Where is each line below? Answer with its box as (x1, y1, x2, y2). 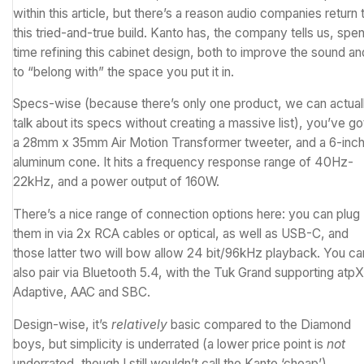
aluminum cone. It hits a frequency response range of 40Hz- (13, 154, 353, 171)
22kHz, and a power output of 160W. (13, 174, 219, 190)
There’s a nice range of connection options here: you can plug (13, 206, 360, 223)
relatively (111, 316, 167, 332)
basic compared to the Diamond (167, 316, 351, 332)
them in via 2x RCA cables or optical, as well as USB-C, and (13, 226, 349, 242)
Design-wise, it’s (13, 316, 111, 332)
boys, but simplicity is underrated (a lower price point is (13, 336, 327, 352)
